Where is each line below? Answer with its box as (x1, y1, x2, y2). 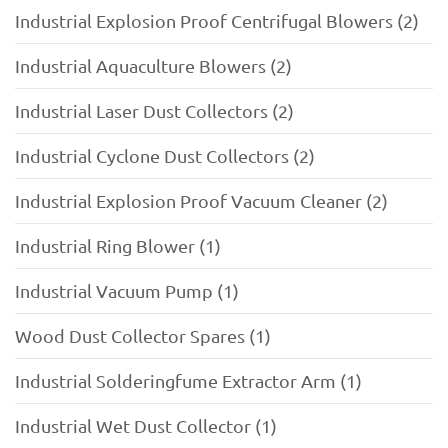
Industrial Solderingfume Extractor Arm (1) (15, 370, 362, 392)
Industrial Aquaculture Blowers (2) (15, 55, 292, 77)
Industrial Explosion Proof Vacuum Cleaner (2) (15, 190, 388, 212)
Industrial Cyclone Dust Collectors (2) (15, 145, 315, 167)
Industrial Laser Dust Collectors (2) (15, 100, 294, 122)
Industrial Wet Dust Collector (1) (15, 415, 277, 437)
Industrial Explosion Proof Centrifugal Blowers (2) (15, 10, 419, 32)
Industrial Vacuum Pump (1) (15, 280, 239, 302)
